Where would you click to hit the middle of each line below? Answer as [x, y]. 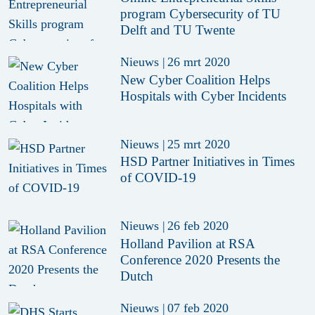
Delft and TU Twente [181, 30]
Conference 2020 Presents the [200, 259]
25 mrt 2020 [198, 144]
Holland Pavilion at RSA [188, 243]
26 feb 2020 [198, 226]
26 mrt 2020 [198, 62]
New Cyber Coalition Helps [195, 79]
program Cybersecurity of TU [201, 14]
